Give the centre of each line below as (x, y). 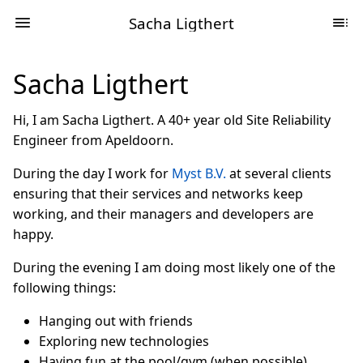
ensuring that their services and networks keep (158, 194)
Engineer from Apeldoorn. (93, 140)
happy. (33, 234)
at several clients (279, 173)
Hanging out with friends (116, 321)
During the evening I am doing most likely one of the (174, 267)
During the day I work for (92, 173)
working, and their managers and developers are (163, 214)
